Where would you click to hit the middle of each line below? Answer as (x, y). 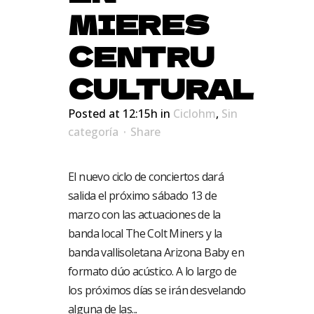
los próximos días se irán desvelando (157, 290)
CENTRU (141, 56)
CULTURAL (161, 88)
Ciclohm (194, 114)
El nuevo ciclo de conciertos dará (146, 177)
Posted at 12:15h (113, 114)
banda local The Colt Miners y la (145, 233)
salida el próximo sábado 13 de (142, 196)
